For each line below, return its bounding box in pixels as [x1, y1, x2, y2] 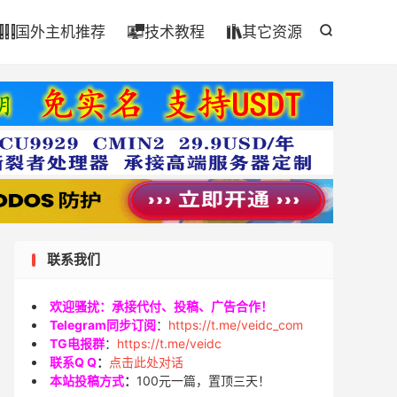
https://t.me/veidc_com [168, 317, 303, 332]
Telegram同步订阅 [50, 317, 156, 332]
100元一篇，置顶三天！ [136, 373, 270, 388]
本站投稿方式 [50, 373, 124, 388]
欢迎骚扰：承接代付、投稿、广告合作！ [50, 299, 273, 314]
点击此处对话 [109, 354, 183, 370]
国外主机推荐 [15, 23, 105, 41]
